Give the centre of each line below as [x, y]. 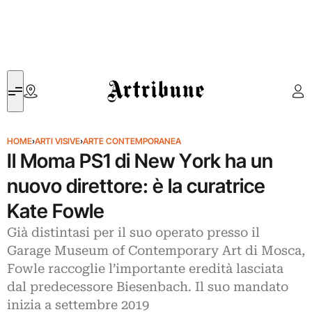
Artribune [128, 78]
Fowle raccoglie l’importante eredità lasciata [145, 269]
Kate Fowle [56, 211]
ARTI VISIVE [57, 141]
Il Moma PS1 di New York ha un [140, 161]
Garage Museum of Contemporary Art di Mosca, [156, 251]
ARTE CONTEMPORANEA [132, 141]
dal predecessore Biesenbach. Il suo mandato [148, 287]
